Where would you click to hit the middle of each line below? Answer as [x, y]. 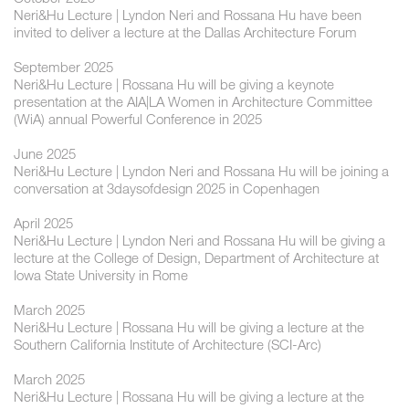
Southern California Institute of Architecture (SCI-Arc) [168, 345]
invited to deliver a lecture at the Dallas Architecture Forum [185, 32]
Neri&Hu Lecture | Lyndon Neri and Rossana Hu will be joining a [201, 171]
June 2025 [45, 154]
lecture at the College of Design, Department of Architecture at [196, 258]
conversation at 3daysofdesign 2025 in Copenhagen [167, 189]
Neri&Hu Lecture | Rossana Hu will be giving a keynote [174, 84]
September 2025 [63, 67]
